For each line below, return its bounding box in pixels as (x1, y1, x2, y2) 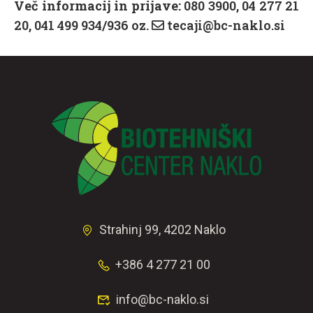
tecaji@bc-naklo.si (164, 17, 285, 34)
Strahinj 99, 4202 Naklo (99, 222, 226, 238)
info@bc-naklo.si (116, 292, 209, 307)
